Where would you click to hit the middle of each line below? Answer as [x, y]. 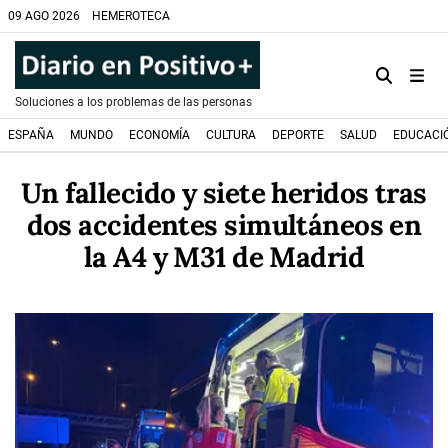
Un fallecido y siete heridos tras [224, 193]
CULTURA [231, 135]
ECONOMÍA [159, 135]
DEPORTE [298, 135]
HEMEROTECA [131, 16]
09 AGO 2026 [44, 16]
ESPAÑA [31, 135]
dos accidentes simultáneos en [224, 225]
